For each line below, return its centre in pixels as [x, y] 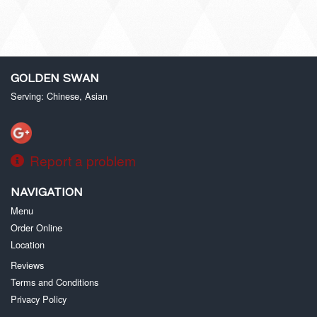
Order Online [36, 227]
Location [28, 244]
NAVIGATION [47, 192]
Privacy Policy [39, 299]
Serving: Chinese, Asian [59, 96]
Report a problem [83, 160]
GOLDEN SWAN [55, 79]
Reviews [27, 265]
